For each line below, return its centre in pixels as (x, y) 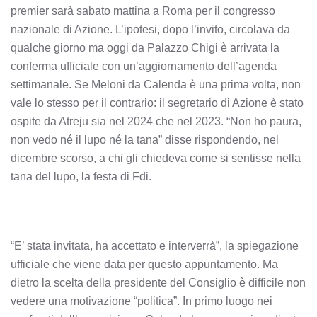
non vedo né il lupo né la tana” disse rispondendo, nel (145, 140)
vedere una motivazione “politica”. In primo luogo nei (142, 301)
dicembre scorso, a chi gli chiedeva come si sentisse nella (156, 158)
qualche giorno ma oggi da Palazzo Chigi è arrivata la (145, 48)
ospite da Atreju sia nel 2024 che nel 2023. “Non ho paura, (156, 121)
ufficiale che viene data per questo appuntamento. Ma (144, 264)
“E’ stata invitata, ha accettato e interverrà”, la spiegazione (155, 246)
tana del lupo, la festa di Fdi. (81, 177)
